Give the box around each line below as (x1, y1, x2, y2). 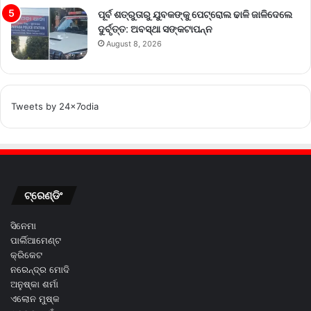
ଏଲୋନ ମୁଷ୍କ (10, 292, 60, 304)
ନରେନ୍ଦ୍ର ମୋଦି (10, 263, 69, 275)
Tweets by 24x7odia (11, 100, 99, 112)
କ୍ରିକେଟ (10, 249, 42, 260)
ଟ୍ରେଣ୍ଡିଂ (24, 187, 62, 203)
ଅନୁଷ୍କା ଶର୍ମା (10, 278, 58, 289)
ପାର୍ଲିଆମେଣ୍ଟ (10, 234, 61, 246)
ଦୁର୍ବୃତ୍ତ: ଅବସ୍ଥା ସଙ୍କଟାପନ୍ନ (98, 22, 212, 36)
